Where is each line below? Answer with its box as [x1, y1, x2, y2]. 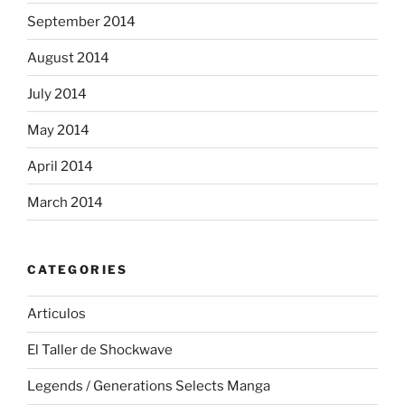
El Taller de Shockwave [27, 342, 173, 358]
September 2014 [27, 13, 136, 30]
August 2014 [27, 49, 109, 66]
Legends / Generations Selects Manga [27, 378, 270, 394]
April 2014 [27, 157, 93, 174]
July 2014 [27, 85, 87, 102]
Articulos [27, 306, 86, 322]
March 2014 [27, 193, 103, 211]
